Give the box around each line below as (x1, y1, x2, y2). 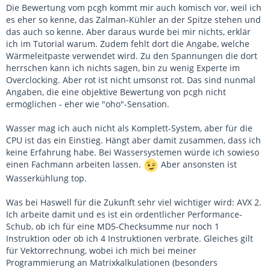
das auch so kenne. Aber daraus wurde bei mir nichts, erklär (6, 26, 251, 38)
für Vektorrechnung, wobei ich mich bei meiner (6, 245, 196, 257)
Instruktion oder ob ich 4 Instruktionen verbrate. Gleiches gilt (6, 233, 253, 245)
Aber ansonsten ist (159, 159, 237, 171)
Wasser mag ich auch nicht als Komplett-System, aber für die (6, 122, 253, 134)
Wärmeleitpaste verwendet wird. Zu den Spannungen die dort (6, 50, 257, 62)
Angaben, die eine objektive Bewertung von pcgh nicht (6, 86, 226, 98)
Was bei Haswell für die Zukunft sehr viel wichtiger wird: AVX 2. (6, 196, 262, 209)
